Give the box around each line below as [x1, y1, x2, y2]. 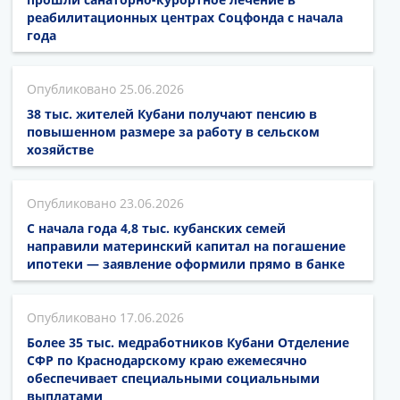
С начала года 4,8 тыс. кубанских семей [27, 220, 286, 237]
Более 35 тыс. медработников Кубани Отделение [27, 334, 349, 352]
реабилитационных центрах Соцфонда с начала [27, 9, 343, 27]
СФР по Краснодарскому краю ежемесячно [27, 352, 307, 370]
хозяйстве [27, 141, 94, 159]
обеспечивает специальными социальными [27, 370, 320, 387]
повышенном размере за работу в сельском [27, 123, 320, 141]
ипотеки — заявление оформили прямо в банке [27, 255, 345, 273]
